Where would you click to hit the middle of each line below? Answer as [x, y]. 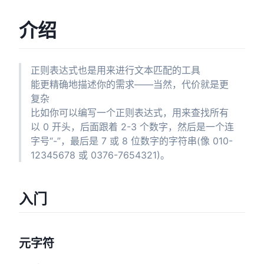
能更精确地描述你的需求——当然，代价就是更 [130, 84]
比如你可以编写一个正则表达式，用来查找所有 [130, 112]
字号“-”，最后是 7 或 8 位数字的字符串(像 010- [132, 141]
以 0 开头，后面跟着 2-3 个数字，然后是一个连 [132, 126]
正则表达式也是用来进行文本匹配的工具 [115, 70]
